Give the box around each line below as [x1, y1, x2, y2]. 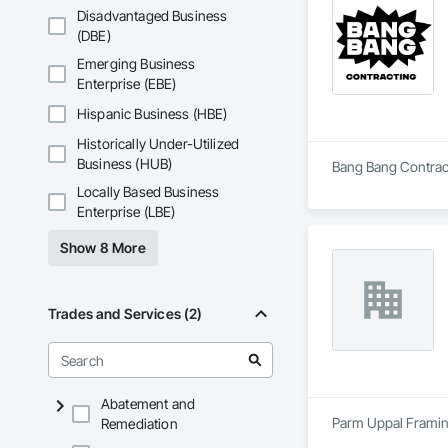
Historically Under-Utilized [77, 135, 240, 153]
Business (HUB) [77, 155, 173, 173]
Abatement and [101, 395, 195, 413]
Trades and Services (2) [48, 305, 203, 323]
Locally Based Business [77, 183, 220, 201]
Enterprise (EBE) [77, 75, 177, 93]
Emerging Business [77, 55, 196, 73]
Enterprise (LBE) [77, 203, 176, 221]
